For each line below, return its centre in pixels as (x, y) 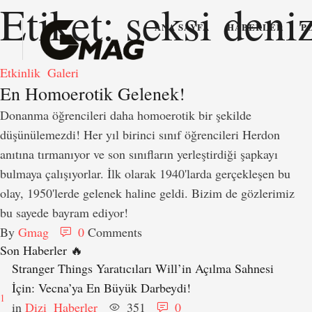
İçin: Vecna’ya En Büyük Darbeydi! (101, 288)
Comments (115, 232)
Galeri (63, 72)
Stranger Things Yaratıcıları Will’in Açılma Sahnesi (143, 268)
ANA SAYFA (182, 27)
